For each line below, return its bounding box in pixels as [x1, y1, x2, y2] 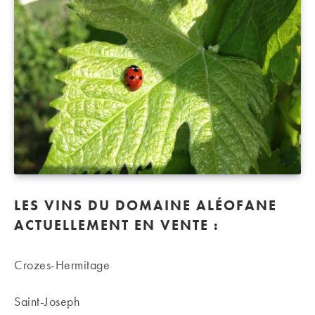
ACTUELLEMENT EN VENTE [14, 216, 209, 234]
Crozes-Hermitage [14, 257, 110, 273]
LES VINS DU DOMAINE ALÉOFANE [14, 196, 277, 214]
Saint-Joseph [14, 293, 79, 309]
